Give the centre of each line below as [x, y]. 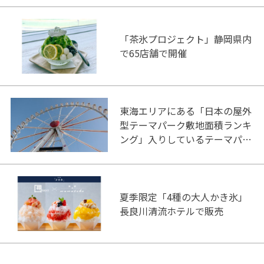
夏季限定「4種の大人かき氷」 [183, 197]
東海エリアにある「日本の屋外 [185, 110]
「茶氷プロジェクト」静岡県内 [185, 39]
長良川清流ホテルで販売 [171, 211]
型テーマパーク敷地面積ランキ [185, 125]
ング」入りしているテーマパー [185, 139]
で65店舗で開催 [153, 53]
